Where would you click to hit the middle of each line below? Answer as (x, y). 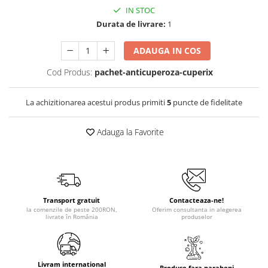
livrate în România (71, 217)
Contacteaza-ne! (197, 200)
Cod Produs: (69, 72)
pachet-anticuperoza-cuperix (153, 72)
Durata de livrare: (131, 24)
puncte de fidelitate (207, 102)
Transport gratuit (71, 200)
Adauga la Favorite (129, 132)
